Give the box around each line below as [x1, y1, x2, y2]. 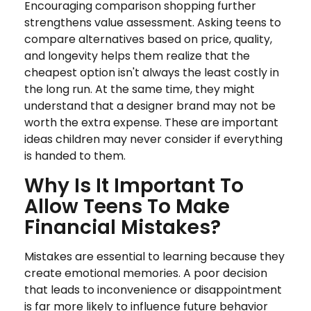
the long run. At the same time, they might [24, 81, 255, 97]
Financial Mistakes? [24, 213, 221, 241]
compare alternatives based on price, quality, [24, 31, 272, 47]
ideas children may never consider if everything [24, 131, 283, 147]
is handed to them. [24, 147, 126, 164]
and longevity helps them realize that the [24, 47, 250, 64]
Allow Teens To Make [24, 192, 230, 220]
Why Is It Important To [24, 171, 244, 199]
